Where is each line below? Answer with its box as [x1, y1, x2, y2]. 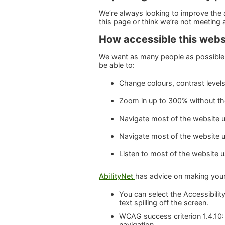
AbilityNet [99, 171, 135, 180]
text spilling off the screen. [119, 198, 208, 207]
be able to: [99, 60, 135, 69]
